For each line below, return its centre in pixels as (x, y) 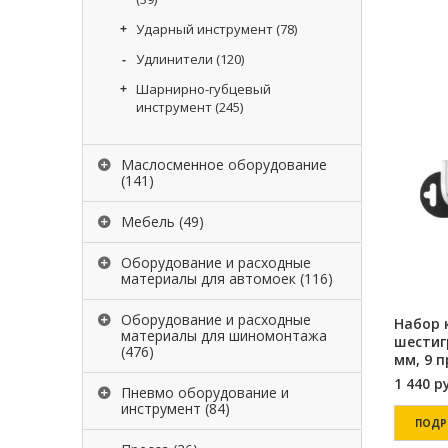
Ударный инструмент (204, 29)
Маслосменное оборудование (224, 164)
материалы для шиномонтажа (224, 335)
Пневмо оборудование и (205, 392)
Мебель (148, 221)
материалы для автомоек (208, 278)
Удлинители (174, 59)
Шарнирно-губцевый (203, 89)
